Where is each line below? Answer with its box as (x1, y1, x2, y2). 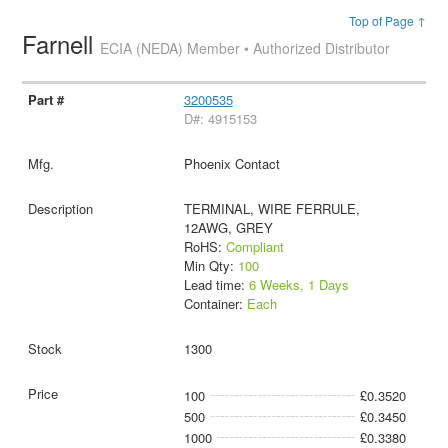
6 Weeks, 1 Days (248, 274, 349, 294)
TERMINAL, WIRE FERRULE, (183, 198, 360, 218)
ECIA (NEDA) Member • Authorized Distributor (100, 38, 391, 58)
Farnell (22, 26, 101, 61)
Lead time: (183, 274, 249, 294)
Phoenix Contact (183, 153, 280, 173)
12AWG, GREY (183, 217, 273, 237)
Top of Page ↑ (348, 12, 426, 29)
